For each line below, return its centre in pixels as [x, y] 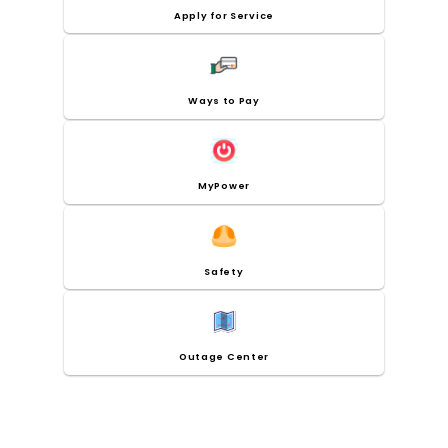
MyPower [224, 186]
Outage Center [224, 357]
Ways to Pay [224, 100]
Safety [224, 271]
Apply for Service [224, 15]
